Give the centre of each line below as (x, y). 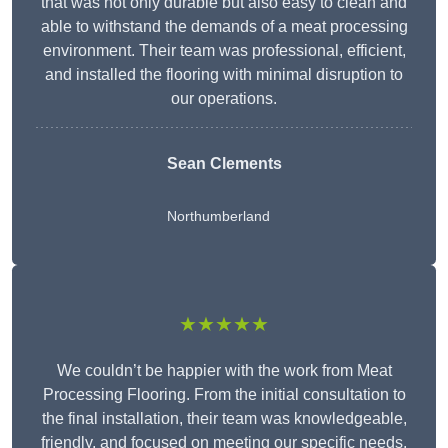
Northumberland (218, 216)
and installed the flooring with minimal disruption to (224, 75)
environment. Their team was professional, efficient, (224, 51)
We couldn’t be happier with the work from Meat (224, 371)
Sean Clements (224, 164)
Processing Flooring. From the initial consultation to (224, 395)
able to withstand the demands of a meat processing (224, 27)
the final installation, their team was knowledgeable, (224, 419)
